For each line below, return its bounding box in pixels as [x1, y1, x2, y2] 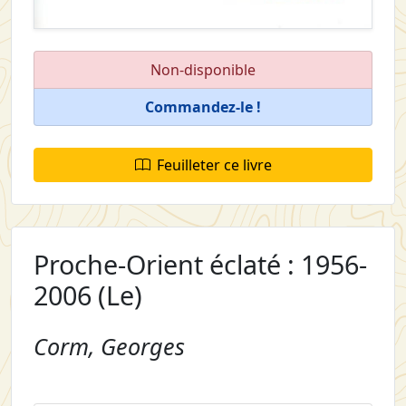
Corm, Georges [34, 331, 185, 362]
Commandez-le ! [145, 97, 261, 118]
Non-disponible [150, 60, 256, 81]
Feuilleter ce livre [156, 155, 272, 176]
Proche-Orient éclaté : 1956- [34, 246, 367, 283]
